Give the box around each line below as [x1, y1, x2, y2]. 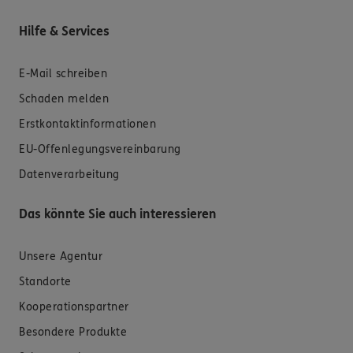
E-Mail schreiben [19, 66, 107, 80]
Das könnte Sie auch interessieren [19, 206, 217, 221]
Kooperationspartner [19, 299, 129, 314]
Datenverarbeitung [19, 167, 120, 181]
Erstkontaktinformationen [19, 117, 156, 131]
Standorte [19, 274, 72, 288]
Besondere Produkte [19, 325, 127, 339]
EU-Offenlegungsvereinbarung [19, 142, 181, 156]
